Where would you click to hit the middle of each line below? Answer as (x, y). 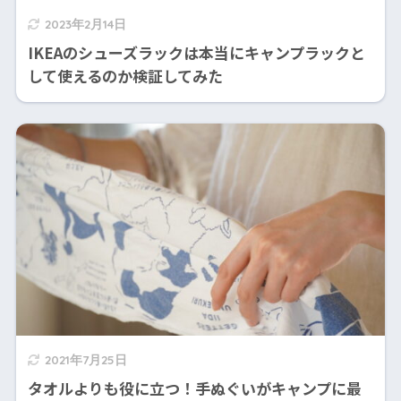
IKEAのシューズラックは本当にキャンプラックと (196, 52)
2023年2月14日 (85, 23)
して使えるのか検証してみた (125, 75)
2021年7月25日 (85, 360)
